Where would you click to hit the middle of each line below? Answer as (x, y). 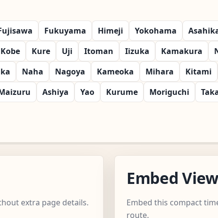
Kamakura (182, 51)
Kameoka (115, 71)
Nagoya (70, 71)
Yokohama (156, 30)
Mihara (160, 71)
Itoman (99, 51)
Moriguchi (169, 92)
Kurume (122, 92)
